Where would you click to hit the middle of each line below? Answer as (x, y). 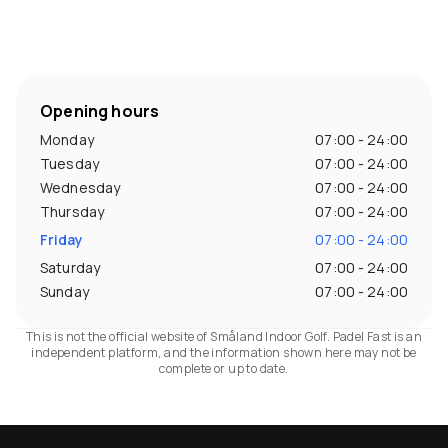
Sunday (64, 292)
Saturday (70, 268)
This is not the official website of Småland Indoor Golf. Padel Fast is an (224, 337)
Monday (67, 140)
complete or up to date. (224, 369)
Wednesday (80, 188)
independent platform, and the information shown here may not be (224, 353)
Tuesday (69, 164)
